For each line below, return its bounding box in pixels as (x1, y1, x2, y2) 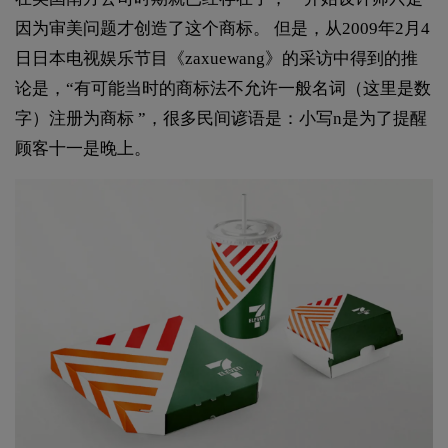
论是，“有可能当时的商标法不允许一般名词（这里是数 (15, 78, 431, 98)
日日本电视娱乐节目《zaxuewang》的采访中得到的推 (15, 48, 418, 68)
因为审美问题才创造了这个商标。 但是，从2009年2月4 (15, 18, 430, 38)
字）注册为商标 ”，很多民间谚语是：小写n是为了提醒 (15, 108, 427, 128)
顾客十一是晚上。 (15, 138, 151, 158)
